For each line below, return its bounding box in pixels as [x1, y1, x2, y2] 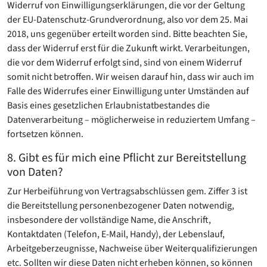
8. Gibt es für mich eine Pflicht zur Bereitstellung [7, 150, 246, 166]
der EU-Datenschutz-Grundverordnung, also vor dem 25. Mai [7, 13, 248, 26]
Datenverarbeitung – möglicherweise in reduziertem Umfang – [7, 113, 256, 126]
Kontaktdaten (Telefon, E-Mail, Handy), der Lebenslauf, [7, 228, 225, 241]
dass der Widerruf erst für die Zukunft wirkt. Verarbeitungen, [7, 42, 250, 55]
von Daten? [7, 164, 63, 181]
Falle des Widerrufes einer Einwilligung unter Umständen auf [7, 85, 249, 98]
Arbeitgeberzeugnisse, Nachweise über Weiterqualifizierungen [7, 242, 257, 255]
